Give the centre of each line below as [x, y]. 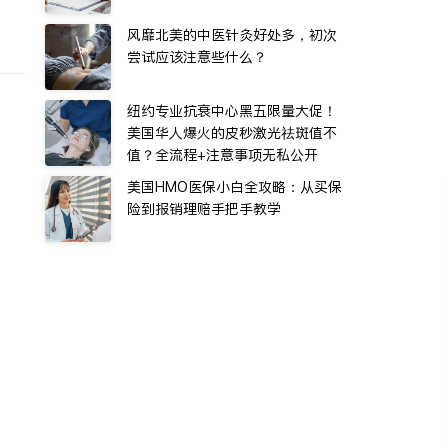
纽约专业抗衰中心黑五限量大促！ [232, 111]
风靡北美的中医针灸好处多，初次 [232, 35]
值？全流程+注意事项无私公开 [222, 155]
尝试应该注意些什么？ [197, 57]
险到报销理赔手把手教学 [204, 209]
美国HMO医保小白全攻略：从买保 [234, 187]
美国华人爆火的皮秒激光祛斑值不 [232, 133]
